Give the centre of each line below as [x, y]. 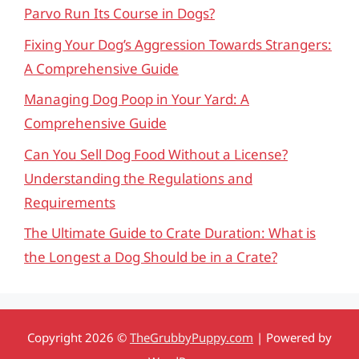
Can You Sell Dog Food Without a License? [156, 154]
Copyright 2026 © [79, 337]
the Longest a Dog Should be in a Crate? [151, 257]
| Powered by [292, 337]
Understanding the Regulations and [138, 178]
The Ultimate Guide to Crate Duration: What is [170, 233]
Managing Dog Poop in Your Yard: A [137, 99]
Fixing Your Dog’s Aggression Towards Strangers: [178, 44]
